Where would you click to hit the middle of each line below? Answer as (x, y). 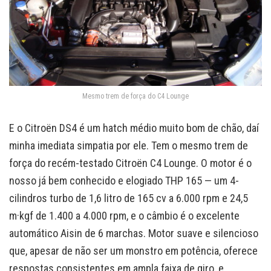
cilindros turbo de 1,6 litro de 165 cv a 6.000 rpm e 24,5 (129, 198)
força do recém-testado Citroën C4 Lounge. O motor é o (130, 163)
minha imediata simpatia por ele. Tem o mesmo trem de (129, 145)
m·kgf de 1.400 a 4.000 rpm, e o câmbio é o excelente (124, 215)
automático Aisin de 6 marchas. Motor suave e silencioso (134, 233)
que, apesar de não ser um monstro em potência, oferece (133, 250)
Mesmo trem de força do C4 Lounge (135, 96)
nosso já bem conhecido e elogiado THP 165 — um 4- (124, 180)
